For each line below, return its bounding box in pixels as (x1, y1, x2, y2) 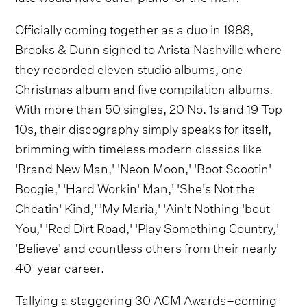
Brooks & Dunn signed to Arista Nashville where (15, 38, 282, 58)
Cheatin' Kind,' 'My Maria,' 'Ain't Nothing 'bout (15, 197, 271, 217)
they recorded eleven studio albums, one (15, 58, 243, 78)
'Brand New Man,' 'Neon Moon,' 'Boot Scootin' (15, 157, 272, 177)
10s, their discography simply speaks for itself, (15, 117, 272, 138)
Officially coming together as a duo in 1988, (15, 18, 254, 38)
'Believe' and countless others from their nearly (15, 236, 278, 257)
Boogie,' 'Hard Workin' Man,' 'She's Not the (15, 177, 256, 197)
